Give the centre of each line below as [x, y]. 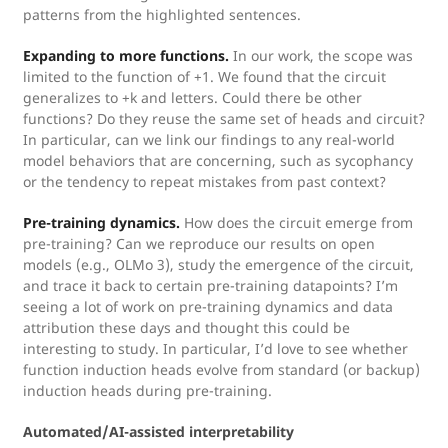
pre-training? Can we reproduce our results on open [199, 243]
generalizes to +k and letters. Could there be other [192, 97]
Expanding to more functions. [126, 55]
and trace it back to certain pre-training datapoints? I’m [210, 285]
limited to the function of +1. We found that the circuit [204, 76]
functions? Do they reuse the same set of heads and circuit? [224, 118]
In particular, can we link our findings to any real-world [209, 139]
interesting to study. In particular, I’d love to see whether [215, 348]
